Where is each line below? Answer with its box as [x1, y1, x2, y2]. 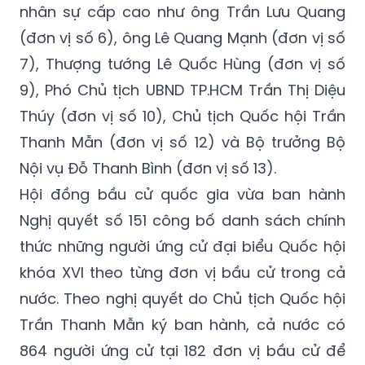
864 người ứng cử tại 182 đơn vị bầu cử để [20, 341, 345, 362]
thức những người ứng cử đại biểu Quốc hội [20, 236, 345, 257]
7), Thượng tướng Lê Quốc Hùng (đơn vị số [20, 54, 345, 75]
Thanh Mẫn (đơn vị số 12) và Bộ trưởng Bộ [20, 132, 345, 153]
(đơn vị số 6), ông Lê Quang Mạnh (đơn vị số [20, 28, 345, 49]
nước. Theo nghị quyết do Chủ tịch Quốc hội [20, 288, 345, 310]
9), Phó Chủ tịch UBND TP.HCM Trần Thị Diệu [20, 80, 345, 101]
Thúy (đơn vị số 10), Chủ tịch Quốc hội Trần [20, 106, 345, 127]
